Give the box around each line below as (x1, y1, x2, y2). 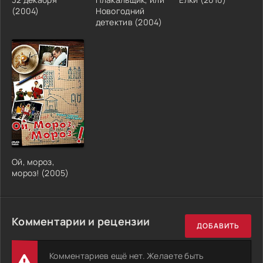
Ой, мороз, (12, 156, 55, 167)
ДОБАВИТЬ (197, 221, 240, 231)
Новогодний (95, 5, 145, 16)
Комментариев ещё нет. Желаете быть (49, 249, 204, 261)
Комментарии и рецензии (12, 214, 150, 228)
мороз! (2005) (12, 167, 69, 178)
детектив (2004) (95, 16, 162, 28)
